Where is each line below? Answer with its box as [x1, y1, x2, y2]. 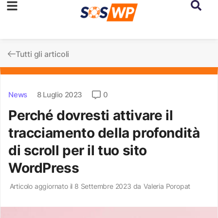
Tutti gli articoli [15, 49, 70, 59]
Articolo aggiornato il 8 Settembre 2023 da [9, 182, 142, 190]
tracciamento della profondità [8, 125, 200, 141]
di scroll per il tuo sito [8, 142, 147, 159]
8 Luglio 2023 [37, 90, 83, 99]
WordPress [8, 160, 79, 176]
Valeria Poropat [144, 182, 191, 190]
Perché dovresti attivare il [8, 107, 173, 124]
